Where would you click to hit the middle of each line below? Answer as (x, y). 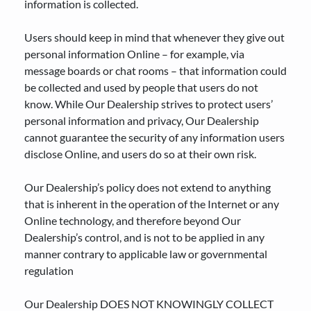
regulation (49, 270)
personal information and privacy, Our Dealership (142, 120)
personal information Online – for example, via (134, 54)
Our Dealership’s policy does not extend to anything (148, 187)
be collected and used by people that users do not (141, 87)
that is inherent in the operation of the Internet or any (152, 204)
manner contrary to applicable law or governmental (146, 254)
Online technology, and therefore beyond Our (133, 220)
